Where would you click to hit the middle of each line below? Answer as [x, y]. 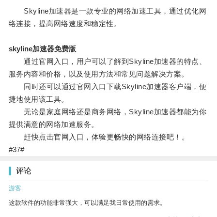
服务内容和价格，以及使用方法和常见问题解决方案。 [99, 74]
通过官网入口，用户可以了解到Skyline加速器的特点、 [108, 62]
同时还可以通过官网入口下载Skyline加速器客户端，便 [108, 87]
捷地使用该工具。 [39, 99]
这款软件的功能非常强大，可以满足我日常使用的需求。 [87, 203]
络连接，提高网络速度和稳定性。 [65, 24]
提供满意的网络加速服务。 [54, 124]
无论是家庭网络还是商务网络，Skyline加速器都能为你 [108, 112]
